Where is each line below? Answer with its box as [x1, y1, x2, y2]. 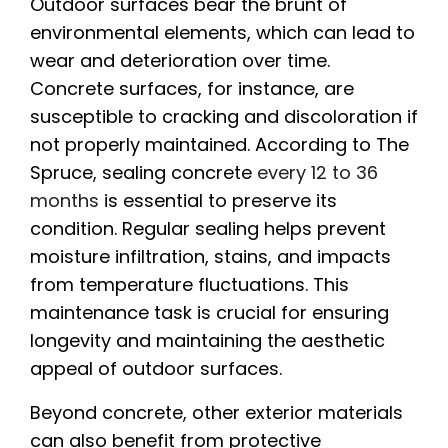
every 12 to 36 [252, 159, 378, 185]
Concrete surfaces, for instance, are [30, 75, 354, 101]
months [30, 187, 99, 213]
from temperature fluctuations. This [30, 271, 349, 297]
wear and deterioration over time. [30, 47, 330, 73]
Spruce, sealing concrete [30, 159, 252, 185]
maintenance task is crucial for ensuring [30, 299, 389, 325]
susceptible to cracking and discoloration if [30, 103, 418, 129]
